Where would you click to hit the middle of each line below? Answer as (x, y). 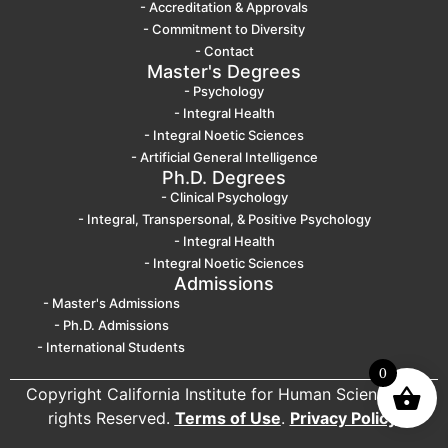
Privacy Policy (343, 417)
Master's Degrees (224, 71)
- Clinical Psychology (224, 196)
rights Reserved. (111, 417)
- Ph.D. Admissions (111, 324)
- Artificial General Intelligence (224, 156)
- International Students (111, 346)
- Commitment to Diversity (224, 28)
